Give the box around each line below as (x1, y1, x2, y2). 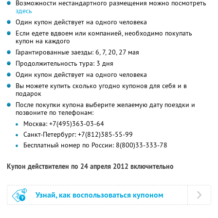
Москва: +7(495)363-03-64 (23, 119, 104, 128)
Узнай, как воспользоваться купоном (36, 189, 163, 200)
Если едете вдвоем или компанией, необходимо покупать (16, 28, 192, 37)
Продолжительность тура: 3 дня (16, 58, 113, 68)
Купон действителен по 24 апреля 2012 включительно (7, 162, 174, 171)
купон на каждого (16, 36, 70, 45)
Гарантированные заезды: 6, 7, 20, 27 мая (16, 47, 139, 56)
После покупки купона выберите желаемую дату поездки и (16, 100, 195, 109)
